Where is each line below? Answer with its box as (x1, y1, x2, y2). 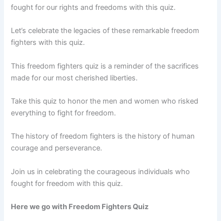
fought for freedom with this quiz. (11, 179, 123, 188)
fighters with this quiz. (11, 38, 85, 47)
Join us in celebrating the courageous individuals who (11, 167, 190, 176)
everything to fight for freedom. (11, 109, 116, 117)
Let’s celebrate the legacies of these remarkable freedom (11, 26, 200, 36)
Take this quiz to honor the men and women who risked (11, 97, 199, 106)
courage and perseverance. (11, 144, 103, 153)
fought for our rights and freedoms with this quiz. (11, 2, 176, 12)
